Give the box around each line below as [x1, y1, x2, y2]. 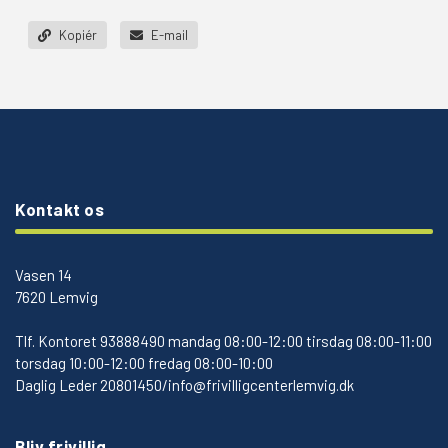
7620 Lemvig [15, 287, 98, 306]
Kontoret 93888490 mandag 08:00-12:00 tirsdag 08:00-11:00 [38, 331, 432, 350]
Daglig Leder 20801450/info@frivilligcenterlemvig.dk [15, 375, 354, 394]
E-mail [148, 26, 188, 43]
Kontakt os [15, 198, 104, 219]
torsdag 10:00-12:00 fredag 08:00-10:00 [15, 353, 273, 372]
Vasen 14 [15, 265, 72, 284]
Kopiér [56, 26, 97, 43]
